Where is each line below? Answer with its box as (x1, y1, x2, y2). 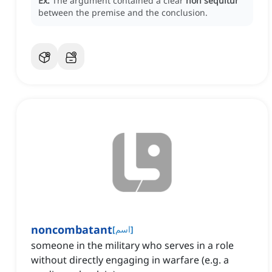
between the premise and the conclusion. (38, 7, 208, 19)
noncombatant (31, 222, 112, 237)
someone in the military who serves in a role (31, 239, 234, 253)
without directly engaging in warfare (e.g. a (31, 253, 229, 267)
